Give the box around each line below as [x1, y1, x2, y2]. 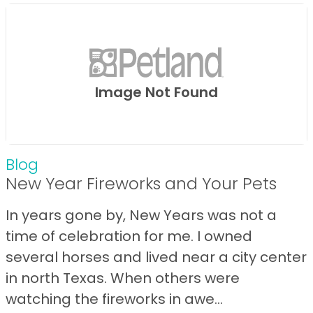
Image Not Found [95, 82, 218, 103]
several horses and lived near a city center [6, 247, 307, 267]
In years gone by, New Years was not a [6, 205, 277, 225]
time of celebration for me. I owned [6, 226, 252, 246]
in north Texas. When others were [6, 268, 240, 288]
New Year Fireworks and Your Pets [6, 171, 277, 195]
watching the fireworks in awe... [6, 289, 223, 309]
